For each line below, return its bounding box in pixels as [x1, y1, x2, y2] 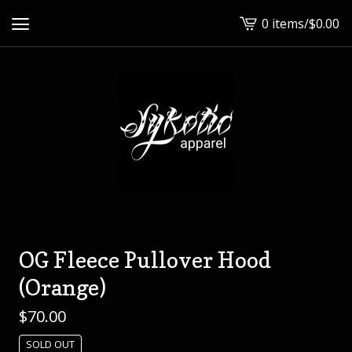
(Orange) [19, 274, 106, 301]
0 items [262, 14, 304, 32]
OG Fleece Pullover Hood [19, 247, 271, 273]
